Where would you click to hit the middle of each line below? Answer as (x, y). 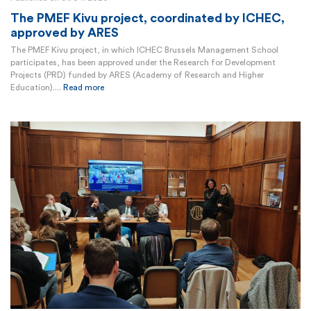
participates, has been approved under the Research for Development (143, 62)
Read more (84, 87)
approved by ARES (65, 33)
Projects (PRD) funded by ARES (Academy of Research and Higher (137, 75)
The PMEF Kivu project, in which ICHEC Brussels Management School (144, 50)
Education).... (37, 87)
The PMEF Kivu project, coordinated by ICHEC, (148, 18)
